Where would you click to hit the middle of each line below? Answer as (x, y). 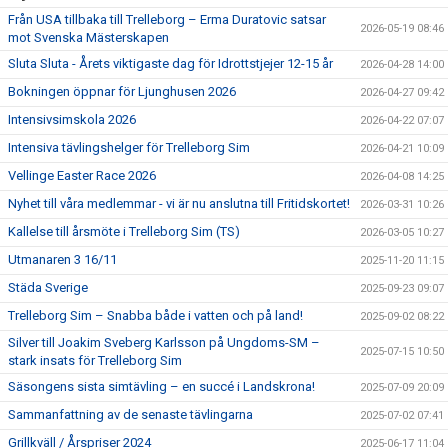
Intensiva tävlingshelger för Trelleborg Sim (129, 147)
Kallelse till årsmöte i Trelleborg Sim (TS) (124, 231)
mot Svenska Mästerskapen (88, 37)
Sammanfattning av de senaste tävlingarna (130, 414)
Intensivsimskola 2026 (72, 119)
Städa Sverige (48, 287)
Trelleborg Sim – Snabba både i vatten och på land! (155, 315)
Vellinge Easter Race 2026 (82, 175)
